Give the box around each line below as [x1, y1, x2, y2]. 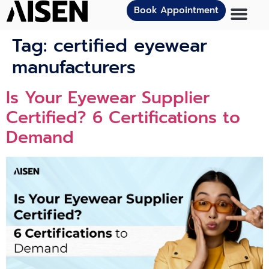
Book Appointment [133, 4, 219, 17]
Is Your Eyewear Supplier [6, 85, 210, 110]
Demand [6, 124, 74, 150]
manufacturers [12, 53, 136, 81]
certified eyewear [53, 32, 207, 59]
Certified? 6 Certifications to [6, 104, 240, 130]
